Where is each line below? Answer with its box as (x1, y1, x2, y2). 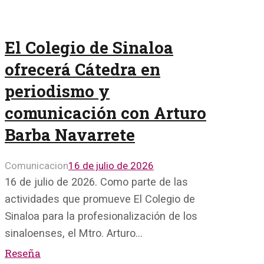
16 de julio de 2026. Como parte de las (5, 175, 188, 188)
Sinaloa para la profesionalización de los (5, 209, 197, 222)
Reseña (5, 246, 41, 260)
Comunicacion (5, 159, 68, 171)
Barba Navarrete (5, 123, 135, 145)
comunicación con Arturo (5, 101, 206, 123)
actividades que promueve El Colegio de (5, 192, 195, 205)
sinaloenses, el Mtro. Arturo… (5, 226, 143, 239)
